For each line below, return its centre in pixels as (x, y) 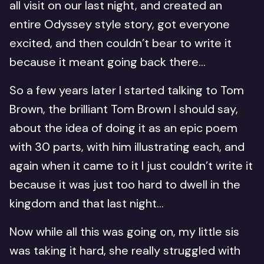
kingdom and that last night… (88, 203)
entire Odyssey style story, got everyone (120, 24)
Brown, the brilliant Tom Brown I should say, (124, 109)
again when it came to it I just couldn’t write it (131, 166)
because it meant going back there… (108, 62)
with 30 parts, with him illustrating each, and (127, 147)
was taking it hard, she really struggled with (125, 250)
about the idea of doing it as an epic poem (123, 128)
